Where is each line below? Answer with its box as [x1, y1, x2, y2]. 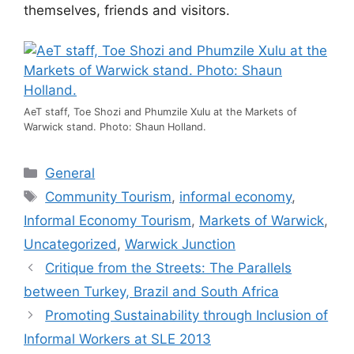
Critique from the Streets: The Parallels [45, 259, 292, 276]
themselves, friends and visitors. [24, 2, 230, 19]
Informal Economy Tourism [24, 212, 191, 228]
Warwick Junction [125, 235, 235, 252]
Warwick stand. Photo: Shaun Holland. [24, 120, 206, 133]
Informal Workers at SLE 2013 [24, 330, 211, 347]
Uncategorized [24, 235, 117, 252]
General [45, 164, 96, 181]
